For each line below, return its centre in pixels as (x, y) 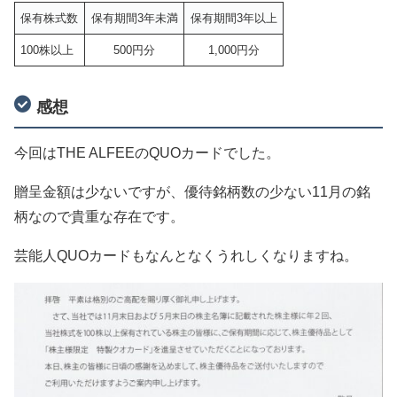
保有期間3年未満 (134, 19)
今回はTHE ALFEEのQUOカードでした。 (147, 153)
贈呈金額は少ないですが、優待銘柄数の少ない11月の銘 (192, 192)
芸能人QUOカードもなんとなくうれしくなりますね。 (186, 256)
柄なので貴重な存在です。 (99, 217)
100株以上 (47, 51)
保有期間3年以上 (234, 19)
